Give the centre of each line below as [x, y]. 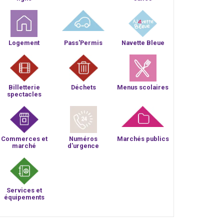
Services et [24, 190]
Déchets [83, 87]
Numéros [83, 139]
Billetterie [24, 87]
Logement [24, 43]
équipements [24, 197]
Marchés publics [143, 139]
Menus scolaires [143, 87]
